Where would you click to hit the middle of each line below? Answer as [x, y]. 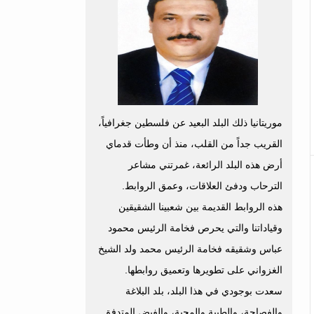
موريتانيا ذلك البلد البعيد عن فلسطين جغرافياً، [190, 123]
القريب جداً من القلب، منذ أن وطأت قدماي [194, 144]
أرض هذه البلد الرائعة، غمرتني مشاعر [205, 165]
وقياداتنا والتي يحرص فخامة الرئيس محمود [195, 228]
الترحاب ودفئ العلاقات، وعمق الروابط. [202, 186]
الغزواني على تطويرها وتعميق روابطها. [204, 270]
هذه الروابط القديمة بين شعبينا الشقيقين [200, 207]
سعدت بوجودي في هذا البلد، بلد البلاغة [204, 291]
